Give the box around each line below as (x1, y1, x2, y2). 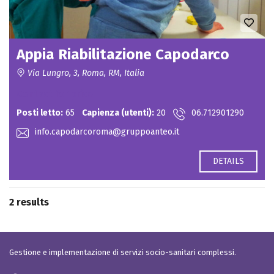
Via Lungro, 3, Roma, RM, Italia (25, 67, 144, 78)
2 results (9, 196, 49, 208)
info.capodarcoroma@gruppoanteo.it (35, 126, 179, 137)
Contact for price (17, 87, 93, 100)
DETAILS (212, 155, 245, 166)
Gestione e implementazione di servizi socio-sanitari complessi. (9, 248, 236, 257)
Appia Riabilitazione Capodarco (17, 45, 229, 63)
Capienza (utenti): (82, 107, 154, 118)
